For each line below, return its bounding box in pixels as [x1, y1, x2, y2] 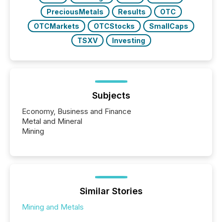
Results [117, 7, 146, 16]
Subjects [92, 90, 130, 101]
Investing [111, 36, 145, 45]
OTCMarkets [34, 22, 79, 31]
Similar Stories [79, 186, 143, 197]
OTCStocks [94, 22, 135, 31]
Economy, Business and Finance [22, 107, 131, 116]
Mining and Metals [22, 202, 84, 212]
